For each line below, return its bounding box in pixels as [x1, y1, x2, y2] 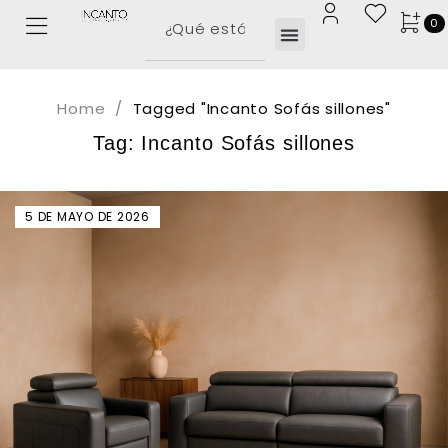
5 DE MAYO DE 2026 [25, 208, 150, 225]
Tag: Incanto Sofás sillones [92, 132, 356, 154]
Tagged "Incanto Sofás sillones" [132, 98, 391, 119]
